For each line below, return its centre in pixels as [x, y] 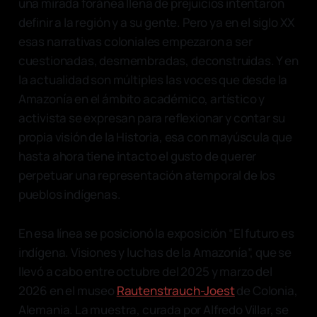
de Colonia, [266, 290]
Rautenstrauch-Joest [175, 290]
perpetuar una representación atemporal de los [147, 175]
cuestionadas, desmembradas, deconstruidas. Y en [158, 60]
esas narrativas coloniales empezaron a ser [135, 41]
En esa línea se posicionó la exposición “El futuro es [156, 233]
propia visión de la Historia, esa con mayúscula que [155, 137]
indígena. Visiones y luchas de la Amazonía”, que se [155, 252]
